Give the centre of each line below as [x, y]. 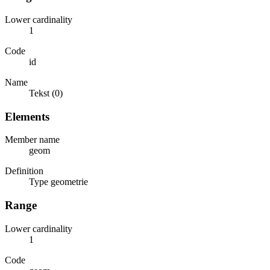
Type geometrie [58, 182]
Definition [24, 171]
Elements [27, 116]
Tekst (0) [46, 93]
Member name [32, 140]
